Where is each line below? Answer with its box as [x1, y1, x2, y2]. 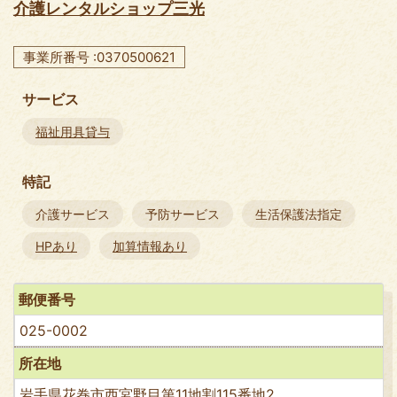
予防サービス [145, 206, 220, 222]
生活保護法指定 [255, 206, 342, 222]
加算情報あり [113, 237, 187, 253]
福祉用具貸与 [35, 123, 110, 139]
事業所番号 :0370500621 [23, 48, 175, 66]
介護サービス [35, 206, 110, 222]
